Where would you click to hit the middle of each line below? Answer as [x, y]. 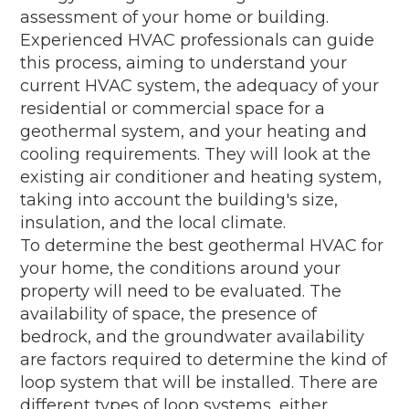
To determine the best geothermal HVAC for [202, 245]
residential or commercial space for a [173, 108]
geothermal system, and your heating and [194, 131]
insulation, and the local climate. [153, 222]
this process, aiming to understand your [184, 63]
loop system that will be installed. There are [199, 382]
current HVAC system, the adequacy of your [200, 85]
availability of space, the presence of [169, 314]
